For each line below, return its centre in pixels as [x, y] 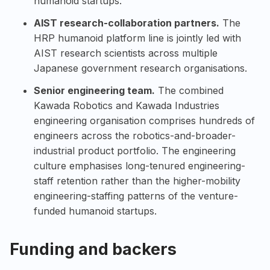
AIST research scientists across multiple [126, 53]
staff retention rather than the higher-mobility [137, 181]
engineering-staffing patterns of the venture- [136, 196]
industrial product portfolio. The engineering [135, 151]
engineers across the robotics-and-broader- [135, 136]
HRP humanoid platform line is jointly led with [137, 38]
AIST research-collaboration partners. [127, 23]
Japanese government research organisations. [140, 68]
